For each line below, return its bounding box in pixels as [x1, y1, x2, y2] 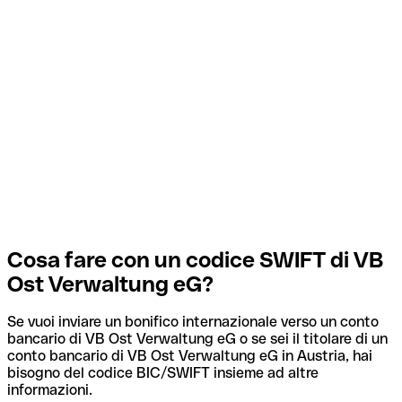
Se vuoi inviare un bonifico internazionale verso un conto [7, 313, 379, 331]
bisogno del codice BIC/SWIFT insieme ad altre [7, 364, 319, 382]
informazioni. [7, 381, 92, 399]
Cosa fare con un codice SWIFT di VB [7, 247, 384, 272]
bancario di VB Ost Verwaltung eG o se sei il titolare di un [7, 330, 388, 348]
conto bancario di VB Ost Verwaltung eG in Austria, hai [7, 347, 372, 365]
